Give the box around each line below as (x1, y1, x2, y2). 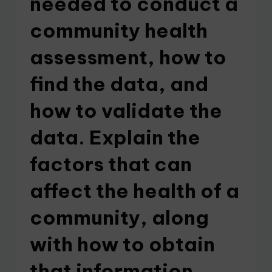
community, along (30, 205, 209, 230)
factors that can (30, 152, 192, 177)
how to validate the (30, 98, 222, 123)
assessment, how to (30, 45, 226, 70)
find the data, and (30, 72, 208, 97)
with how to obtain (30, 232, 215, 257)
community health (30, 18, 208, 43)
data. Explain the (30, 125, 200, 150)
